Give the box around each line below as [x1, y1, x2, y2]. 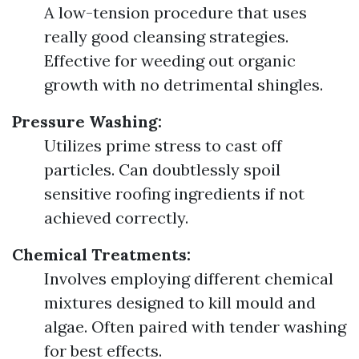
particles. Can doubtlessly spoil [44, 159, 280, 179]
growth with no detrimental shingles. [44, 75, 323, 95]
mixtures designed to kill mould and [44, 292, 316, 313]
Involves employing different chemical [44, 268, 333, 288]
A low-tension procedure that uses [44, 2, 307, 22]
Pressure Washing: [12, 111, 162, 131]
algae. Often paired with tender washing [44, 317, 346, 337]
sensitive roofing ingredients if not [44, 184, 305, 204]
